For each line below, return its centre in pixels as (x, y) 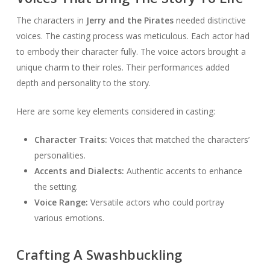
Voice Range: (61, 202)
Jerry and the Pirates (130, 20)
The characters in (51, 20)
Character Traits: (71, 140)
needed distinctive (209, 20)
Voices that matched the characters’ (178, 140)
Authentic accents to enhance (183, 171)
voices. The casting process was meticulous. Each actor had (133, 36)
